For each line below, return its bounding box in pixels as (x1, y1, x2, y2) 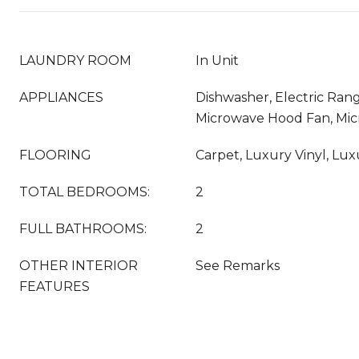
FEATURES (19, 279, 90, 294)
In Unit (196, 53, 239, 68)
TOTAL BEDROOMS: (19, 184, 150, 200)
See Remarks (196, 258, 280, 273)
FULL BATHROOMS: (19, 221, 147, 236)
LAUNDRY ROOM (19, 53, 131, 68)
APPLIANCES (19, 90, 103, 105)
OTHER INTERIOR (19, 258, 138, 273)
